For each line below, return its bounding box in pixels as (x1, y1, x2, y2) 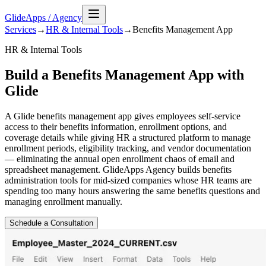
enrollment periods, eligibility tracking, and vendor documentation (5, 142, 251, 153)
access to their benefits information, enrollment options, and (5, 121, 227, 132)
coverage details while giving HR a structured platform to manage (5, 132, 251, 142)
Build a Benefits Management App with (5, 66, 244, 83)
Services (5, 24, 36, 34)
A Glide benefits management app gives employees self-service (5, 110, 240, 121)
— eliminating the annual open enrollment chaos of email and (5, 153, 235, 164)
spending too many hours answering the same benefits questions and (5, 185, 260, 196)
